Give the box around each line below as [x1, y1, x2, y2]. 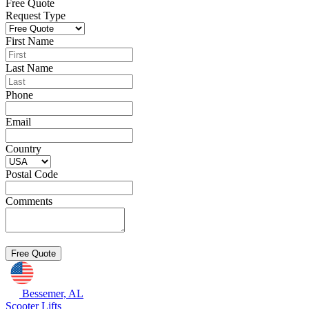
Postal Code [6, 168, 58, 180]
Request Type [6, 10, 66, 21]
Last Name [6, 62, 53, 74]
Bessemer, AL [22, 288, 83, 299]
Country [6, 143, 41, 154]
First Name [6, 35, 54, 47]
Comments [6, 195, 52, 207]
